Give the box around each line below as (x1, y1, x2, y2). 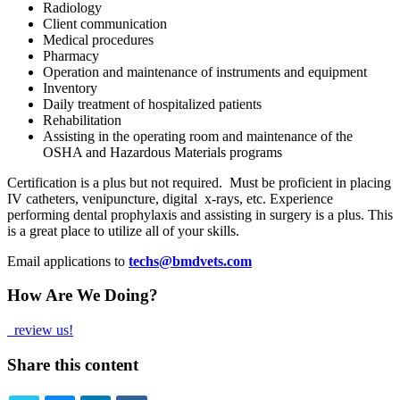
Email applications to (7, 253, 129, 269)
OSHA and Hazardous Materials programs (43, 144, 282, 160)
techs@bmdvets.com (129, 253, 252, 269)
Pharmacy (43, 47, 99, 63)
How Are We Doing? (7, 286, 158, 305)
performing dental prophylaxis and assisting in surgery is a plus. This (7, 206, 393, 222)
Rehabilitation (43, 112, 121, 128)
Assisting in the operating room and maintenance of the (43, 128, 353, 144)
